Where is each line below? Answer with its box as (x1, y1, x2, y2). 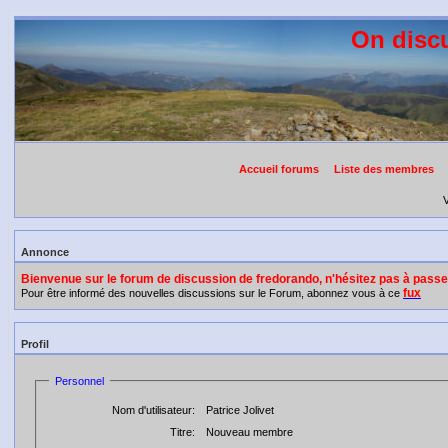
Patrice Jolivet (206, 404, 274, 416)
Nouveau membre (206, 426, 293, 438)
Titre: (170, 426, 195, 438)
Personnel (55, 375, 104, 387)
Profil (21, 338, 49, 350)
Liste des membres (334, 163, 434, 175)
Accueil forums (239, 163, 319, 175)
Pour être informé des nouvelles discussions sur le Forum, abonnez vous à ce (21, 287, 403, 299)
